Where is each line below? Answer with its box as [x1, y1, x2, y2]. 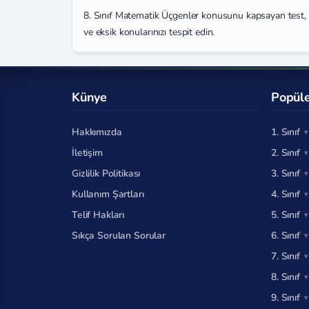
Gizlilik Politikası [72, 167, 141, 180]
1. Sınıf [271, 126, 300, 139]
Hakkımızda [72, 126, 122, 139]
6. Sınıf [271, 229, 300, 242]
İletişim [72, 146, 103, 159]
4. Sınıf [271, 188, 300, 201]
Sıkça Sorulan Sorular [72, 229, 166, 242]
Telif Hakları [72, 208, 125, 221]
